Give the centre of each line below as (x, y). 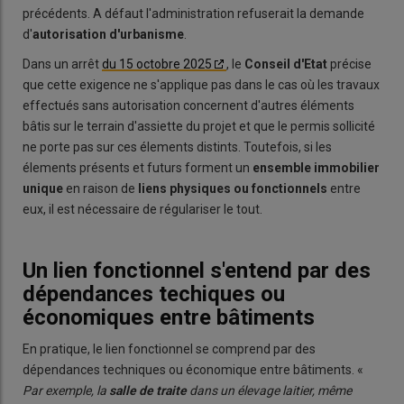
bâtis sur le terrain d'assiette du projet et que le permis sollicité (199, 126)
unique (44, 188)
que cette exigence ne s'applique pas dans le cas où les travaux (201, 84)
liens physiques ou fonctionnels (233, 188)
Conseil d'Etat (287, 64)
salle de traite (148, 391)
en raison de (102, 188)
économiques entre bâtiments (169, 317)
